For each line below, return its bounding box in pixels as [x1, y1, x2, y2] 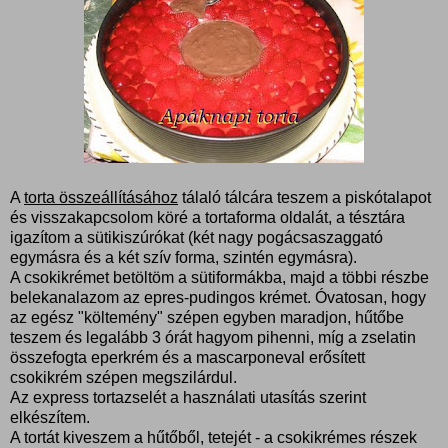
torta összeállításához [24, 188, 178, 206]
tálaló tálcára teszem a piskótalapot [178, 188, 431, 206]
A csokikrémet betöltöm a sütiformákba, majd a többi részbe [10, 268, 429, 286]
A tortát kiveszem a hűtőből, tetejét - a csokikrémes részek [10, 428, 417, 446]
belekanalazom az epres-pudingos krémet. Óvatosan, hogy [10, 288, 426, 306]
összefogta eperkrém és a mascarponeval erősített [10, 348, 365, 366]
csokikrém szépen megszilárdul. [10, 368, 237, 386]
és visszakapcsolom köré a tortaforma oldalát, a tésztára [10, 208, 405, 226]
